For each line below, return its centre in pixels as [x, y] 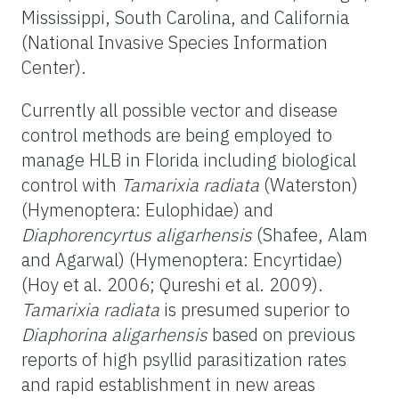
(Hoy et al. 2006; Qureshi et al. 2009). [172, 284]
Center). [54, 67]
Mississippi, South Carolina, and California [185, 17]
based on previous [281, 334]
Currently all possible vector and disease [179, 110]
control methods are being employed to [177, 134]
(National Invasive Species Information [175, 42]
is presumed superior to [255, 309]
